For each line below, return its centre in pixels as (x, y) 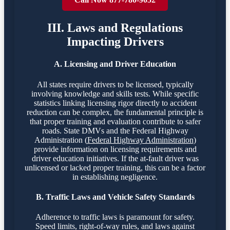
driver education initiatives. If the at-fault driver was (115, 158)
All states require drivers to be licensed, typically (115, 84)
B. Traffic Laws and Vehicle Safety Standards (115, 197)
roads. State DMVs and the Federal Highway (115, 130)
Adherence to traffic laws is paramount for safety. (115, 217)
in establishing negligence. (115, 177)
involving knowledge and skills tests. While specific (115, 93)
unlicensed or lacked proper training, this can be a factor (115, 167)
